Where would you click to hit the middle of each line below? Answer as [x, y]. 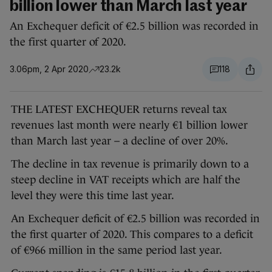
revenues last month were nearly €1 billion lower [129, 125]
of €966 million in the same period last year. [118, 250]
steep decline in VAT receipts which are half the [126, 180]
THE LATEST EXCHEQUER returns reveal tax [119, 110]
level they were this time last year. [94, 196]
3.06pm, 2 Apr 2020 [49, 69]
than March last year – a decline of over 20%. [121, 141]
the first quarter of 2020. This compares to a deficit [132, 235]
